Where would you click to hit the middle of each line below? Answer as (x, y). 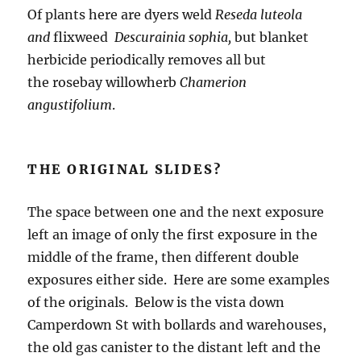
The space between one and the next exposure (176, 212)
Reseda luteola (259, 14)
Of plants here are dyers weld (122, 14)
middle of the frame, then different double (164, 257)
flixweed (84, 37)
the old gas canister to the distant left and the (174, 347)
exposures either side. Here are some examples (179, 279)
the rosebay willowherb (104, 82)
